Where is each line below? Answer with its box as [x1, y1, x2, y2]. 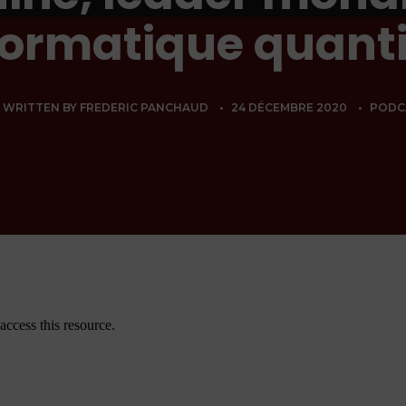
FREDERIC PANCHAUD [79, 101, 208, 114]
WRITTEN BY [2, 101, 80, 114]
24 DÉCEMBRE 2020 [230, 101, 347, 114]
